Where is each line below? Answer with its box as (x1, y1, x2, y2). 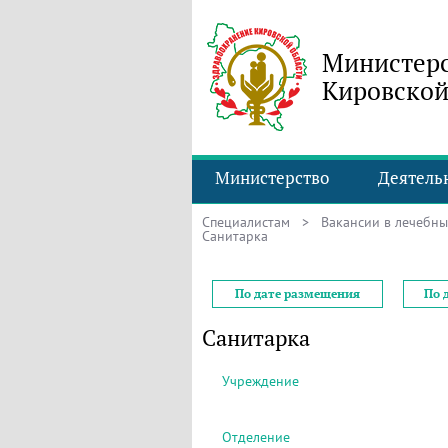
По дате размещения (235, 286, 360, 301)
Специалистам (202, 213, 290, 231)
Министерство (215, 167, 329, 189)
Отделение (222, 428, 290, 446)
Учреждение (222, 372, 299, 390)
